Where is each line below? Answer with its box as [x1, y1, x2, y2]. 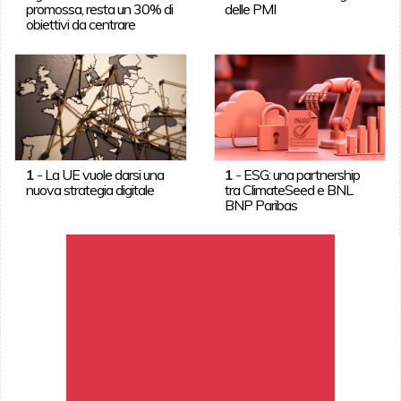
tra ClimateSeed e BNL [225, 180, 354, 199]
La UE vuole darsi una [44, 165, 164, 183]
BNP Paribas [225, 195, 298, 214]
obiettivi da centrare [25, 14, 135, 33]
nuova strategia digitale [25, 180, 154, 199]
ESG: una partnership [243, 165, 361, 183]
